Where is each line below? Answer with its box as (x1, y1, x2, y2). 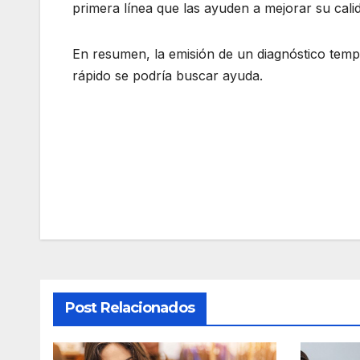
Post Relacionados (65, 299, 194, 317)
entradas (72, 222, 178, 254)
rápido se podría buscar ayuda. (72, 67, 263, 84)
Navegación (72, 156, 217, 188)
